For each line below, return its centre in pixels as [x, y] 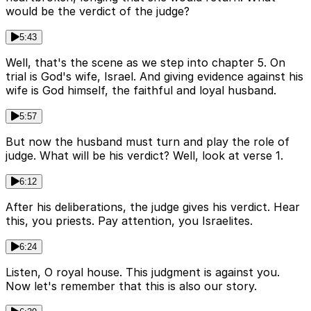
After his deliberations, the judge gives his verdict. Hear [153, 207]
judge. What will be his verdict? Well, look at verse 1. [144, 155]
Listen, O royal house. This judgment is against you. [143, 272]
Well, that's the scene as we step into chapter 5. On [145, 62]
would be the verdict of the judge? [98, 11]
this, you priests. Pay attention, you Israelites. [129, 220]
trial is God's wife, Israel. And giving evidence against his [154, 76]
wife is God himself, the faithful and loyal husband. [141, 90]
